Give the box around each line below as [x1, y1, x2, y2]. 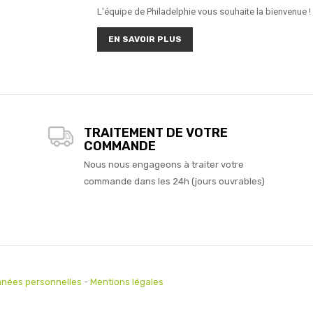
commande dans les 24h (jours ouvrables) [83, 175, 265, 187]
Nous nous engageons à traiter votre [83, 159, 244, 170]
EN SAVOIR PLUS [108, 34, 182, 44]
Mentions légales [90, 277, 163, 287]
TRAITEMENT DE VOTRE [83, 124, 228, 140]
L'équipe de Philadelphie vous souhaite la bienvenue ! [97, 6, 311, 17]
